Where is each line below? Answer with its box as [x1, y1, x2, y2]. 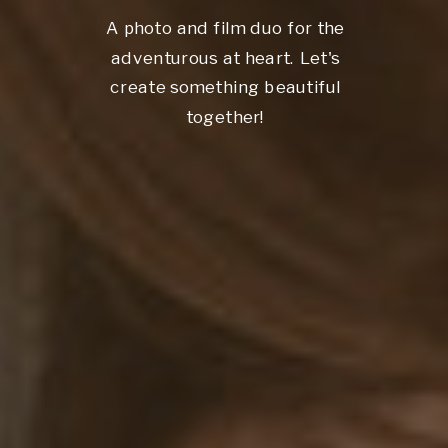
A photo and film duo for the [106, 17, 345, 39]
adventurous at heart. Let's [111, 47, 340, 69]
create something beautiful [110, 76, 341, 98]
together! [185, 106, 266, 128]
